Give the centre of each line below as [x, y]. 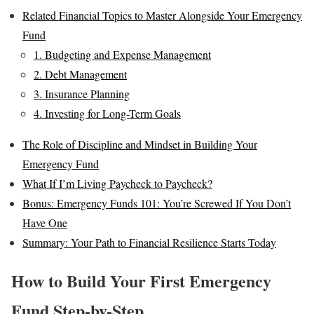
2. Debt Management [80, 74]
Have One [45, 223]
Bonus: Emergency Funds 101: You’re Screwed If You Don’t [157, 203]
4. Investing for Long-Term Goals [107, 114]
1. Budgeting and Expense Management [122, 55]
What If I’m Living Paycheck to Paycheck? [117, 184]
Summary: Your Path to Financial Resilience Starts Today [149, 243]
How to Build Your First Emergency [141, 281]
